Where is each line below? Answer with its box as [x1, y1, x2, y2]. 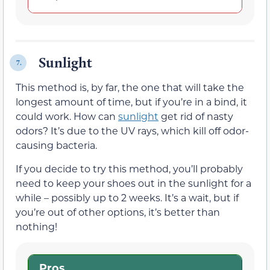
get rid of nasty [159, 110, 233, 123]
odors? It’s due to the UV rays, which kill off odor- [16, 124, 249, 137]
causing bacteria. [16, 139, 97, 152]
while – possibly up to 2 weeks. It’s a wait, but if [16, 190, 239, 204]
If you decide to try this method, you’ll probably [16, 162, 243, 175]
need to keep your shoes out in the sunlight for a [16, 176, 251, 189]
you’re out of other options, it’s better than [16, 205, 220, 218]
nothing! [16, 219, 57, 233]
